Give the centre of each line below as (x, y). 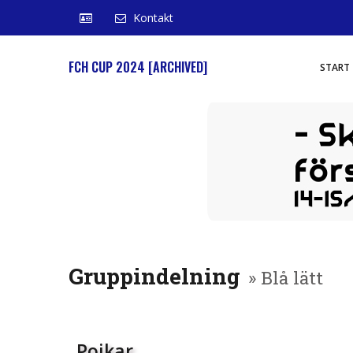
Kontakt (153, 18)
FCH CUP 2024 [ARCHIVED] (138, 67)
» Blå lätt (286, 278)
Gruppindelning (154, 276)
